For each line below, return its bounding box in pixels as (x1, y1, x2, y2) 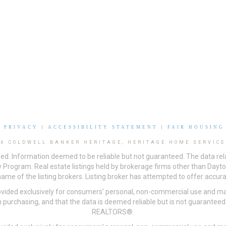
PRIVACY (4, 125, 38, 130)
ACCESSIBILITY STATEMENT (48, 125, 158, 130)
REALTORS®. (92, 208, 134, 216)
